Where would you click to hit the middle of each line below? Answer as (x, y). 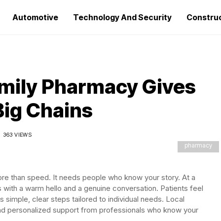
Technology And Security (122, 17)
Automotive (35, 17)
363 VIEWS (18, 135)
